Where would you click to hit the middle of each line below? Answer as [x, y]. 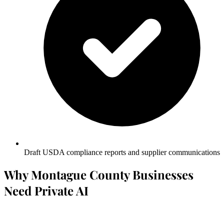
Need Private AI [46, 191]
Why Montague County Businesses [99, 175]
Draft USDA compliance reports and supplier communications [122, 152]
